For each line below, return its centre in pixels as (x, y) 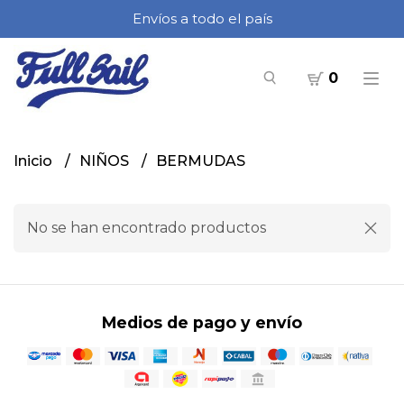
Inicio (35, 161)
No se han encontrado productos (147, 228)
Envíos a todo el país (202, 18)
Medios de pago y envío (202, 322)
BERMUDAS (201, 161)
